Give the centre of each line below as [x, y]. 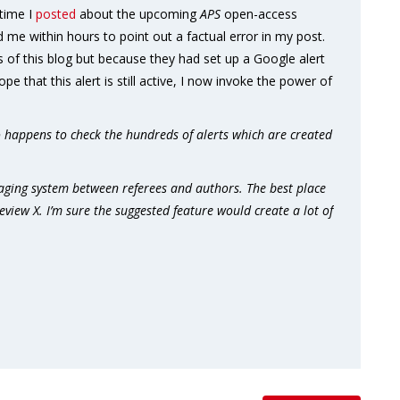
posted [56, 14]
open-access [259, 14]
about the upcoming [138, 14]
